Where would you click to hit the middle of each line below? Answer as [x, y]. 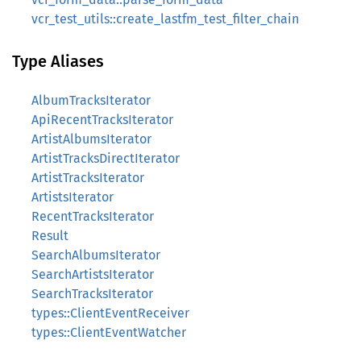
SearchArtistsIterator [93, 274]
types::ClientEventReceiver [110, 313]
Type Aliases [58, 61]
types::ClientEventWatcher [109, 332]
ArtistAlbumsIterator [91, 139]
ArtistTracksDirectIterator [106, 158]
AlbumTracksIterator [91, 100]
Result [50, 236]
